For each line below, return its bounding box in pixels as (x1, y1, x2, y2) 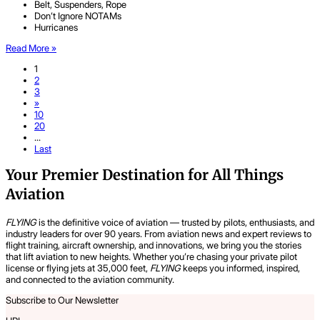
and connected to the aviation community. (6, 273, 174, 285)
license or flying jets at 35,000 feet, (6, 261, 150, 274)
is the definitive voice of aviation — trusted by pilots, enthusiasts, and (36, 216, 314, 228)
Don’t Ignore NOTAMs (34, 10, 121, 22)
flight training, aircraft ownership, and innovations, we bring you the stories (6, 239, 301, 251)
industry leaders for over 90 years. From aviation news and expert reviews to (6, 227, 311, 239)
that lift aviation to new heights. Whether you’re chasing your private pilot (6, 250, 297, 262)
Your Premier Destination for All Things (6, 166, 284, 184)
